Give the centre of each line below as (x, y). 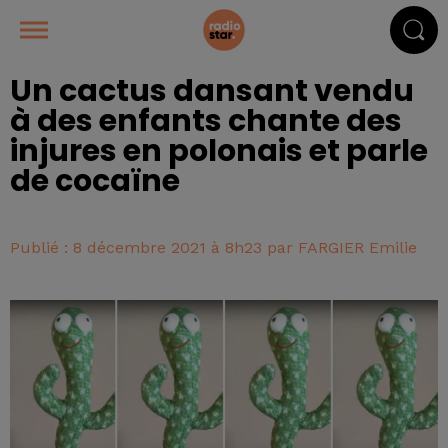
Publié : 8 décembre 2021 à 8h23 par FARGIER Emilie (213, 247)
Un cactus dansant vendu (212, 91)
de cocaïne (95, 181)
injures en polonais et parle (219, 151)
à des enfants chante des (206, 121)
